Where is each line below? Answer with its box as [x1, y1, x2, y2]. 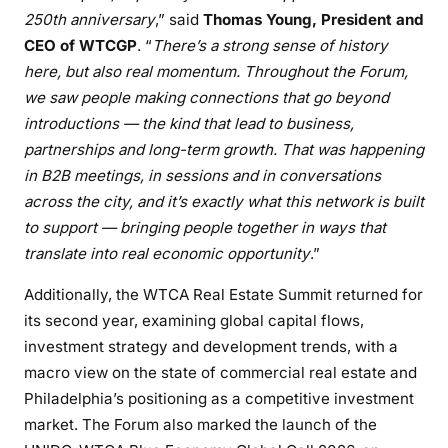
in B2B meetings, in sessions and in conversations [24, 165, 381, 185]
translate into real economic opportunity [24, 243, 310, 263]
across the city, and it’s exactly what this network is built [24, 191, 424, 211]
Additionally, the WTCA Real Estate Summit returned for [24, 284, 423, 304]
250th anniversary [24, 9, 155, 29]
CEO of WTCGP [24, 35, 137, 55]
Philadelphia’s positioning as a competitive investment [24, 388, 414, 408]
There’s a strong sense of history [152, 35, 388, 55]
